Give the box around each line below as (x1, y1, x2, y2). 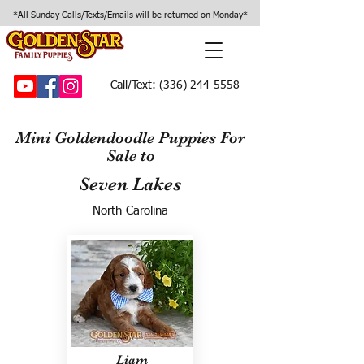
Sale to (106, 146, 155, 165)
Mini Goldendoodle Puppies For (15, 128, 245, 147)
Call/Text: (110, 80, 156, 91)
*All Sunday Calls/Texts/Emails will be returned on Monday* (12, 11, 248, 19)
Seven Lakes (78, 173, 182, 195)
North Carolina (92, 205, 168, 217)
